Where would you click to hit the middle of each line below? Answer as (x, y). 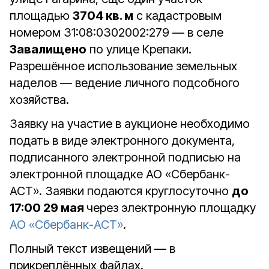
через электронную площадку (171, 208)
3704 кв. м (103, 16)
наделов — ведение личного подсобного (125, 83)
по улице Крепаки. (139, 49)
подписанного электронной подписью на (125, 157)
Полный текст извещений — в (92, 249)
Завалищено (48, 49)
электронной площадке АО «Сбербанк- (120, 174)
